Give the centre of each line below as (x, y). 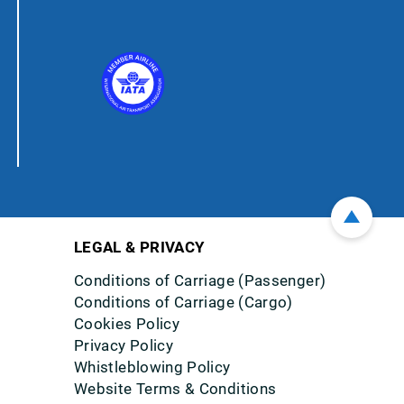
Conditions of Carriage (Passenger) (200, 280)
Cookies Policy (127, 324)
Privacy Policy (124, 345)
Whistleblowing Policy (152, 367)
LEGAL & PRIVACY (140, 247)
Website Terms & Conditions (175, 389)
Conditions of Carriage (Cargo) (184, 302)
